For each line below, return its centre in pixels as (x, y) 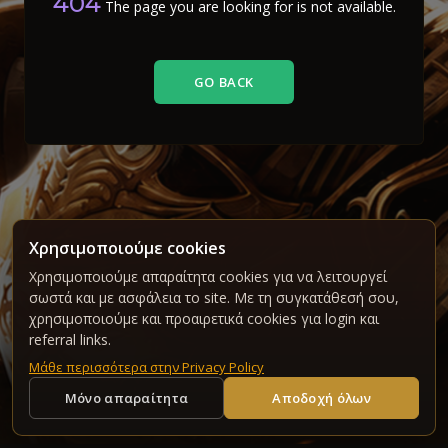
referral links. (70, 339)
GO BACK (224, 81)
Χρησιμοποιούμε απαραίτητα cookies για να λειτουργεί (208, 276)
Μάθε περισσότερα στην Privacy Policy (146, 367)
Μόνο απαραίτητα (126, 397)
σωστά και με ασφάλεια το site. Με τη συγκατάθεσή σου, (214, 297)
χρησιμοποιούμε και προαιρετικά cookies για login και (204, 318)
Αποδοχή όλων (321, 397)
